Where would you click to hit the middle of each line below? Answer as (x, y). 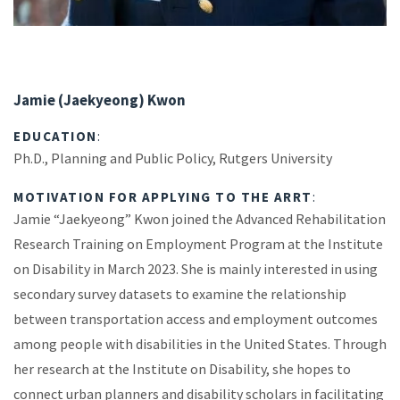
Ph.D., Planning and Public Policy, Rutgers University (173, 158)
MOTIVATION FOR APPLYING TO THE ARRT (163, 196)
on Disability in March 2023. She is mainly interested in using (196, 268)
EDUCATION (55, 136)
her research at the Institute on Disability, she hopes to (182, 368)
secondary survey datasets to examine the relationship (180, 293)
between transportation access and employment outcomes (196, 318)
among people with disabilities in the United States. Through (200, 343)
